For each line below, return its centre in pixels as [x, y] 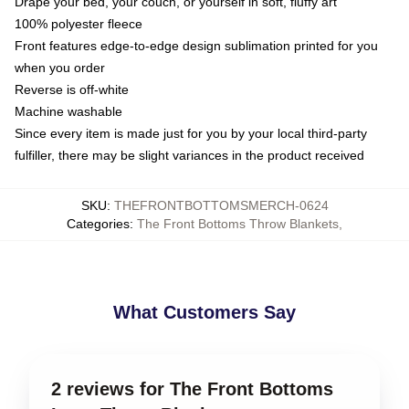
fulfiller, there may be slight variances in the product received [189, 155]
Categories [98, 223]
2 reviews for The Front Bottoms [192, 388]
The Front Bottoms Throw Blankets [238, 223]
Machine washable [68, 111]
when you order [60, 67]
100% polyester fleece [79, 23]
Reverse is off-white [72, 89]
